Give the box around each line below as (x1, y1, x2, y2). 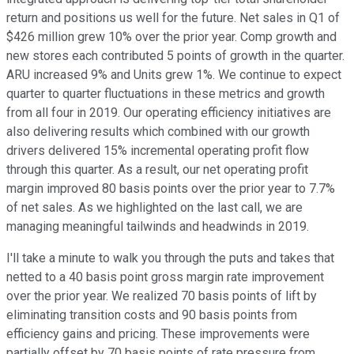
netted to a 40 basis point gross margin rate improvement (6, 269, 324, 285)
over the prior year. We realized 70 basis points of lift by (6, 288, 317, 304)
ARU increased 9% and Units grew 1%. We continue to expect (6, 67, 341, 83)
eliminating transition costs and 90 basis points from (6, 307, 297, 323)
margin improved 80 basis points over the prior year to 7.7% (6, 181, 335, 197)
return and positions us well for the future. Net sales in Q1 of (6, 10, 340, 26)
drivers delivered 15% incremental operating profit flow (6, 143, 309, 159)
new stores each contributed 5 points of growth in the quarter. (6, 48, 345, 64)
